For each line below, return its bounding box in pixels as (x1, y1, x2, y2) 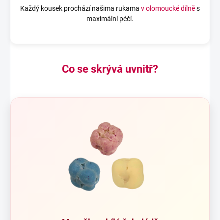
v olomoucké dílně (141, 4, 195, 12)
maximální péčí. (86, 15, 134, 23)
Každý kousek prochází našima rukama (20, 4, 141, 12)
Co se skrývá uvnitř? (62, 63, 158, 75)
